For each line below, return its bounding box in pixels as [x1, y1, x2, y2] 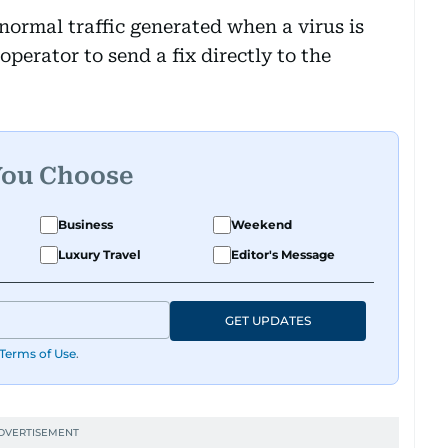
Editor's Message [231, 247, 335, 262]
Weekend [231, 217, 292, 232]
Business [58, 217, 113, 232]
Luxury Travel [58, 247, 141, 262]
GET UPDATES [225, 313, 311, 328]
